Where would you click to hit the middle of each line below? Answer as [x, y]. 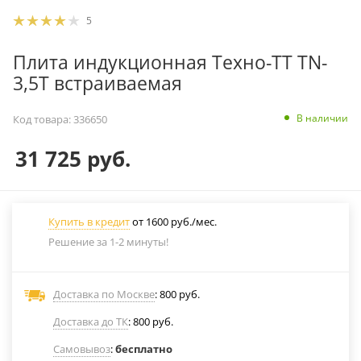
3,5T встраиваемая [98, 83]
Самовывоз [82, 349]
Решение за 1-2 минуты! [108, 241]
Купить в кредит [89, 221]
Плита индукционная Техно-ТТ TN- [170, 62]
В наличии [322, 118]
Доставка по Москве [104, 294]
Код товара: [42, 119]
